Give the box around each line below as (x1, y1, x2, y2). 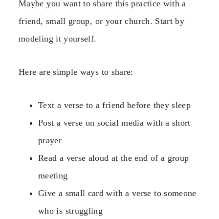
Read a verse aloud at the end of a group (38, 153, 189, 163)
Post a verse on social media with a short (38, 118, 191, 128)
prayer (38, 135, 62, 146)
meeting (38, 171, 68, 181)
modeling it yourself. (19, 33, 97, 44)
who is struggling (38, 206, 103, 216)
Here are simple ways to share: (19, 67, 133, 77)
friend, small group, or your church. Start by (19, 16, 185, 26)
